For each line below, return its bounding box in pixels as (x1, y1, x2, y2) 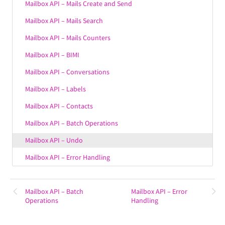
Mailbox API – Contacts (25, 101, 93, 110)
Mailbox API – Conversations (25, 67, 109, 76)
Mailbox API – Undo (25, 136, 83, 145)
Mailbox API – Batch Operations (25, 119, 118, 128)
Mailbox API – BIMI (25, 50, 79, 59)
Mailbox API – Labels (25, 84, 86, 93)
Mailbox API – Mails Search (25, 16, 103, 25)
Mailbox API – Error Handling (25, 153, 110, 162)
